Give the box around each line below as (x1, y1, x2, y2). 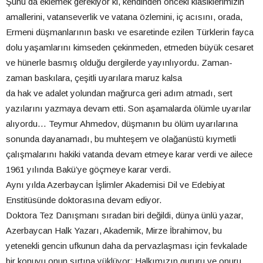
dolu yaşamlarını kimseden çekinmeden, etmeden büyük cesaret (6, 42, 254, 52)
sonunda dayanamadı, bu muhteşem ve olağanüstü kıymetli (6, 133, 236, 144)
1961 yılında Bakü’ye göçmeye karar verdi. (6, 164, 171, 174)
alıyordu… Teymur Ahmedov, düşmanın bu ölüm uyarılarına (6, 118, 238, 129)
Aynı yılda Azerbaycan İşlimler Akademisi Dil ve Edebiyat (6, 179, 225, 190)
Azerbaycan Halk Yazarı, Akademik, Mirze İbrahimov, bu (6, 225, 222, 235)
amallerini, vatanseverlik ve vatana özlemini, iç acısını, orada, (6, 11, 242, 22)
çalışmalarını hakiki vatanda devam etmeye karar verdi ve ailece (6, 149, 252, 159)
